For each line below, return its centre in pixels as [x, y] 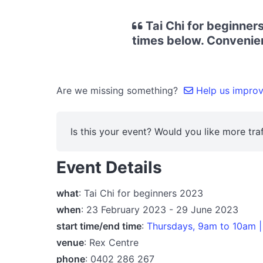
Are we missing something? [120, 90]
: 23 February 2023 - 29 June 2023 [160, 209]
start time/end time [99, 226]
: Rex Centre [111, 242]
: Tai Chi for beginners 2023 [141, 193]
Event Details [109, 167]
